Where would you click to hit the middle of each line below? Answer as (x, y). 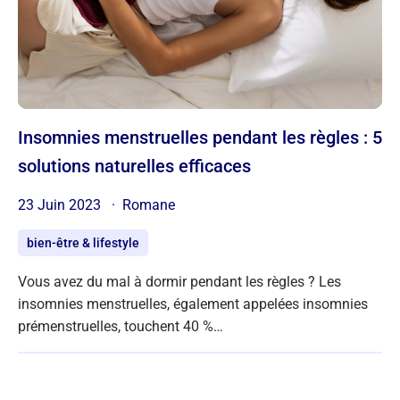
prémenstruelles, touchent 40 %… (121, 326)
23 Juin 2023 (61, 204)
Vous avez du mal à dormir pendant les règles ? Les (179, 281)
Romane (149, 204)
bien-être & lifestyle (83, 242)
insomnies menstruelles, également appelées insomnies (193, 304)
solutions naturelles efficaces (134, 166)
